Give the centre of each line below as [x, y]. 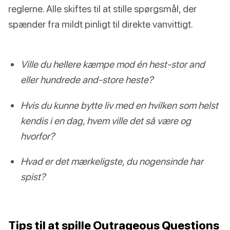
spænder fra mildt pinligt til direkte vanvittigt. [101, 24]
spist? [33, 176]
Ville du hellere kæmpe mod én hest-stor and [113, 64]
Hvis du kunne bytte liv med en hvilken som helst [119, 105]
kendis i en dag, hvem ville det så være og [106, 120]
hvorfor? [37, 136]
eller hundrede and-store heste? [87, 80]
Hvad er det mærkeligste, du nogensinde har [112, 161]
